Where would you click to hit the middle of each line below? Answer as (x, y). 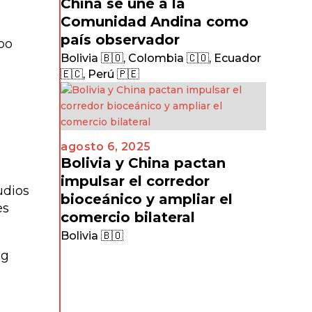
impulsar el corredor (135, 181)
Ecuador (238, 58)
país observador (120, 40)
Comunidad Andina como (155, 22)
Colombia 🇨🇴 (169, 58)
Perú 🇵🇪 (114, 74)
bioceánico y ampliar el (147, 199)
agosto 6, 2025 (106, 147)
